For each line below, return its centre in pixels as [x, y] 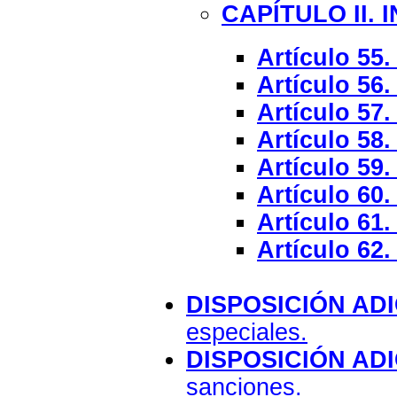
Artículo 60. [324, 195]
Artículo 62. [324, 249]
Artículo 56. [324, 85]
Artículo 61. [324, 222]
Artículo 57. [324, 112]
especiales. [247, 332]
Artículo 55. [324, 57]
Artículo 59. [324, 167]
